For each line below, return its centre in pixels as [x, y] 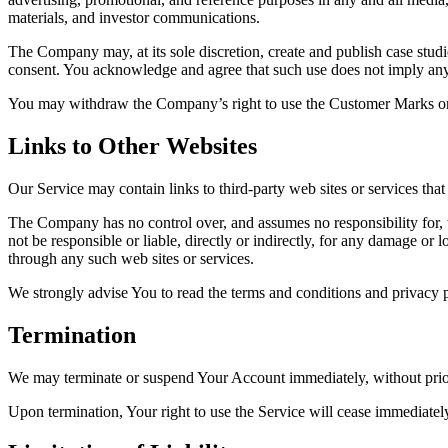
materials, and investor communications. [134, 17]
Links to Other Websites [132, 145]
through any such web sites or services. [131, 258]
